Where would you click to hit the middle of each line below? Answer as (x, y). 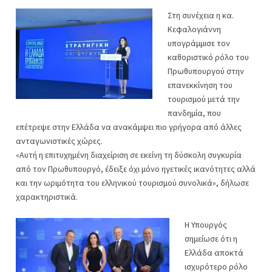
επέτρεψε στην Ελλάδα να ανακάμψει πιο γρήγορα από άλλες (129, 127)
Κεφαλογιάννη (194, 29)
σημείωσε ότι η (211, 239)
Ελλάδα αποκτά (214, 253)
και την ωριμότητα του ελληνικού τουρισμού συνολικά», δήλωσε (132, 183)
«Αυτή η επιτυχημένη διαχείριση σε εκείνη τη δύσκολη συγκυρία (129, 155)
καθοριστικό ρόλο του (208, 57)
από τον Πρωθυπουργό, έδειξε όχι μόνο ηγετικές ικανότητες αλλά (136, 169)
